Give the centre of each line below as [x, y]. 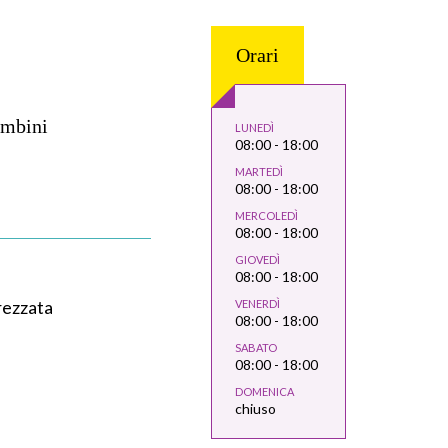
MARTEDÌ [259, 171]
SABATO [256, 347]
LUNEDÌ [254, 127]
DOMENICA [264, 391]
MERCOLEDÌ [266, 215]
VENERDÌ [257, 303]
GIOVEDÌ [257, 259]
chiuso [255, 408]
